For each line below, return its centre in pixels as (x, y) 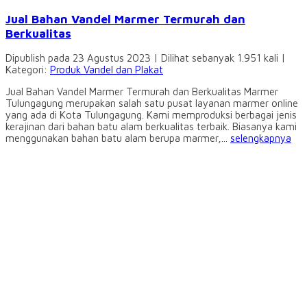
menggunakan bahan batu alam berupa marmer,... (118, 138)
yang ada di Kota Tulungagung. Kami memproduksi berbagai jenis (151, 115)
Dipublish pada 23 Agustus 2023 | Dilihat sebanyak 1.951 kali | (146, 58)
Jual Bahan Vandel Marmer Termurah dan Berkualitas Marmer (142, 92)
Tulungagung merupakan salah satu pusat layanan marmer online (152, 103)
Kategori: (28, 70)
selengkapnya (261, 138)
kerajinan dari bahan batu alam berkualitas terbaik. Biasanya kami (151, 127)
